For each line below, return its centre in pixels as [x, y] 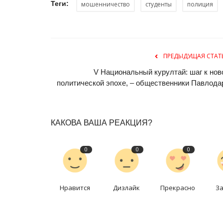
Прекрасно [178, 187]
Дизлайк [127, 187]
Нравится [75, 187]
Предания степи [111, 115]
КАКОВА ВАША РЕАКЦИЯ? [102, 122]
